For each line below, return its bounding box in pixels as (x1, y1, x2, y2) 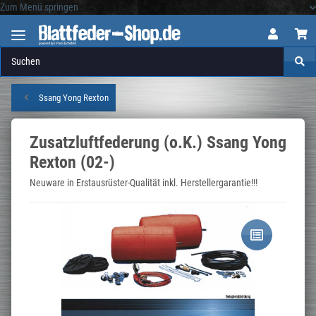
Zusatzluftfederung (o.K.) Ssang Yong (30, 132, 286, 152)
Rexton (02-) (30, 152, 115, 172)
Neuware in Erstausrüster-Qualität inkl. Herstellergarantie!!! (30, 176, 257, 188)
